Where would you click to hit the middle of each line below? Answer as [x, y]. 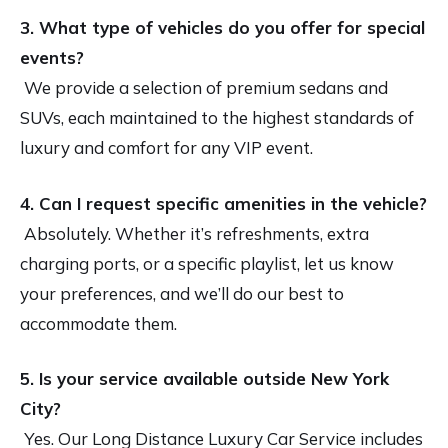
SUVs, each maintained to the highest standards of [217, 118]
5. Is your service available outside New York [204, 379]
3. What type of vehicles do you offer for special [222, 28]
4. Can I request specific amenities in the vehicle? [223, 203]
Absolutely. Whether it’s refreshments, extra [194, 233]
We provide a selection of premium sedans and [204, 88]
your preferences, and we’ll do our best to [182, 293]
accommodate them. [98, 323]
